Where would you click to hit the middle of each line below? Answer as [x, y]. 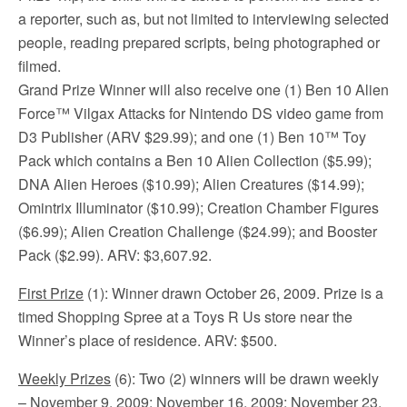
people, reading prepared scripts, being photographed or [199, 42]
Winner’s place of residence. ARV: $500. [148, 340]
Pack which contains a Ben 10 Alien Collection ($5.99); [195, 160]
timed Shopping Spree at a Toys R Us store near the [185, 317]
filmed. [40, 66]
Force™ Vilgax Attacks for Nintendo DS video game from [201, 113]
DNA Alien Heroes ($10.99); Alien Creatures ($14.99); [191, 184]
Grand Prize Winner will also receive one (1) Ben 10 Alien [203, 89]
